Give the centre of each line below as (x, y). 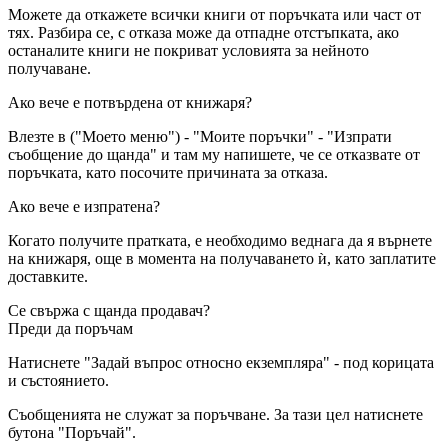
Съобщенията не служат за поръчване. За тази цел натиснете (215, 414)
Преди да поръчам (70, 328)
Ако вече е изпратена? (84, 206)
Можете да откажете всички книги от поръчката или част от (214, 14)
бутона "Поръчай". (72, 432)
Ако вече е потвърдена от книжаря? (130, 102)
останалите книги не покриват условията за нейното (188, 50)
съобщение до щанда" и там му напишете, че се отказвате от (214, 154)
